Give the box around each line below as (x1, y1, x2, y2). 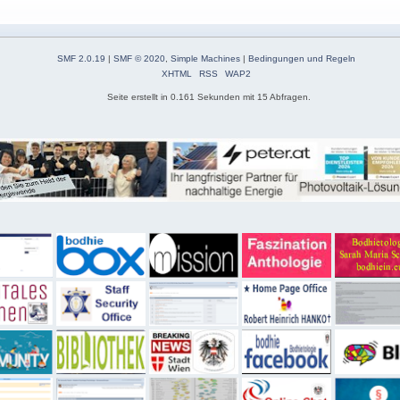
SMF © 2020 (113, 53, 166, 63)
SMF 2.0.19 (57, 53, 106, 63)
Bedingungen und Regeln (248, 53, 356, 63)
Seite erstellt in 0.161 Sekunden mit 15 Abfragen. (106, 91, 311, 102)
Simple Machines (171, 53, 241, 63)
